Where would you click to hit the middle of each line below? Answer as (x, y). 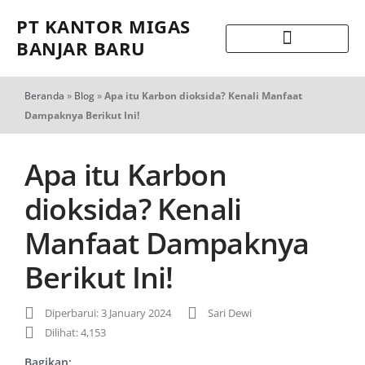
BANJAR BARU (81, 48)
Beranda (44, 96)
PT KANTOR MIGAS (103, 26)
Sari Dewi (230, 313)
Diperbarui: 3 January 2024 (108, 313)
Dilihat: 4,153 (75, 332)
